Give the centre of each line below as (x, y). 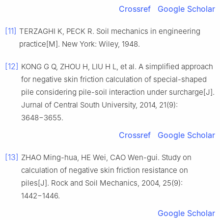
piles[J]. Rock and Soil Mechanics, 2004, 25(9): (102, 183)
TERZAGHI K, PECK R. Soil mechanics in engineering (110, 31)
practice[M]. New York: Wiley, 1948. (80, 44)
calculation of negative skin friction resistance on (105, 170)
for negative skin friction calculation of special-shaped (114, 80)
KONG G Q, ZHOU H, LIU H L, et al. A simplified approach (117, 67)
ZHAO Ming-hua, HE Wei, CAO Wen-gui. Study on (106, 158)
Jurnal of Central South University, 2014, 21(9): (99, 105)
